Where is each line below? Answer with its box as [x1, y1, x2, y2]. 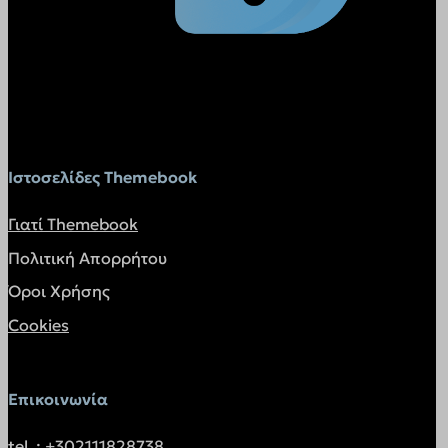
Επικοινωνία [8, 388, 108, 409]
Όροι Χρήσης [8, 281, 110, 302]
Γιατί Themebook [8, 214, 138, 235]
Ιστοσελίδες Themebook [8, 167, 197, 188]
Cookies [8, 314, 69, 335]
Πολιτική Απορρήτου [8, 247, 167, 268]
